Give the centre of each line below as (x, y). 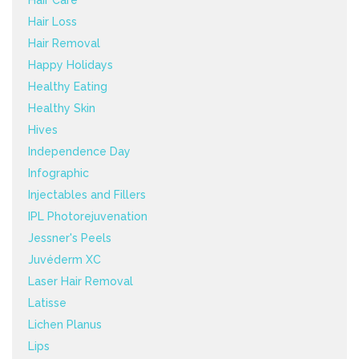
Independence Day (79, 151)
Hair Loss (52, 21)
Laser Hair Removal (81, 281)
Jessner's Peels (70, 238)
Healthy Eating (68, 86)
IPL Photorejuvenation (88, 216)
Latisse (47, 303)
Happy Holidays (71, 65)
